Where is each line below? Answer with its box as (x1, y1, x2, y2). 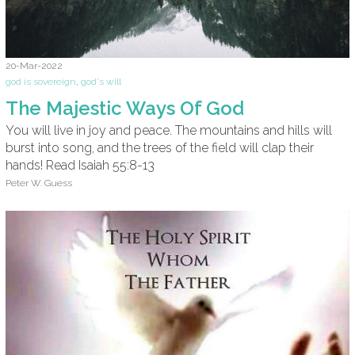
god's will (81, 75, 121, 87)
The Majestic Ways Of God (6, 96, 244, 120)
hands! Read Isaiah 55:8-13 (6, 158, 155, 174)
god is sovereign (6, 75, 76, 87)
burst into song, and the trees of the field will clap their (6, 140, 314, 156)
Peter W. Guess (6, 177, 72, 189)
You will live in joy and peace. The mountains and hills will (6, 123, 332, 139)
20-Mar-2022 (6, 60, 63, 72)
